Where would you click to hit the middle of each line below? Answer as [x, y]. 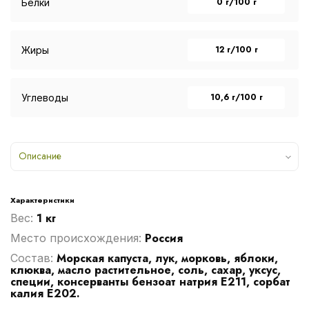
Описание [40, 156]
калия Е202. [45, 293]
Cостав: [33, 258]
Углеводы [45, 97]
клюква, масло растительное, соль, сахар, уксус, [146, 270]
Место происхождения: [78, 238]
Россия [164, 238]
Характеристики [42, 200]
